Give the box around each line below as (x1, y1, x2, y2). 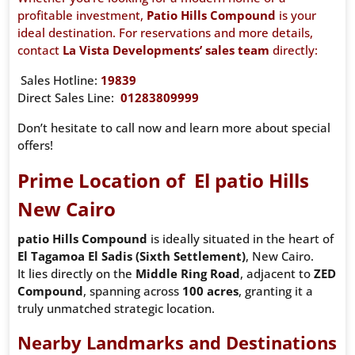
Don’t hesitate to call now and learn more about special (17, 120, 330, 136)
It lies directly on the (17, 265, 136, 282)
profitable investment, (17, 7, 147, 24)
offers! (17, 137, 53, 154)
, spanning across (83, 283, 182, 300)
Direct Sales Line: (17, 90, 117, 106)
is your (276, 7, 316, 24)
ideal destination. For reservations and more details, (17, 25, 313, 41)
